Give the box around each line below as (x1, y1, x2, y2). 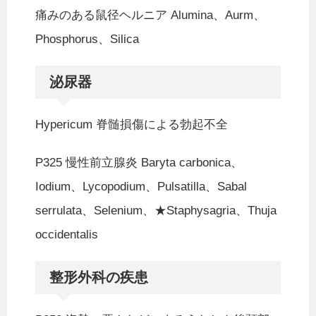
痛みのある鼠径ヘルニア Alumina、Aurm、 (35, 8, 265, 23)
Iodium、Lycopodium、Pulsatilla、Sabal (35, 180, 247, 194)
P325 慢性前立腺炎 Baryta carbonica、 (35, 156, 243, 170)
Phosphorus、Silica (35, 32, 139, 47)
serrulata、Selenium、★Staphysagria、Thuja (35, 204, 276, 218)
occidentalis (35, 228, 98, 242)
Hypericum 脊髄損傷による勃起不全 (35, 118, 228, 132)
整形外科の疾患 (49, 269, 148, 286)
